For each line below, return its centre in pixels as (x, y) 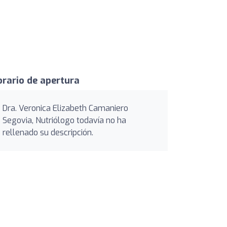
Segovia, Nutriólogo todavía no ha (64, 120)
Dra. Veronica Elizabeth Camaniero (65, 108)
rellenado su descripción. (48, 132)
